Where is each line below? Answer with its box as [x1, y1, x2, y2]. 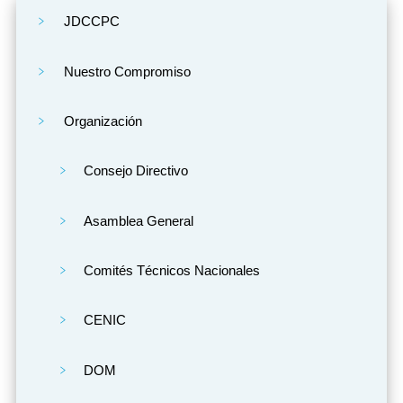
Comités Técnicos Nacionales [84, 263, 261, 279]
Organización [63, 112, 142, 129]
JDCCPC [63, 13, 120, 30]
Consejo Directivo [84, 163, 189, 179]
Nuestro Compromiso [63, 63, 191, 79]
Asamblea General [84, 212, 194, 228]
